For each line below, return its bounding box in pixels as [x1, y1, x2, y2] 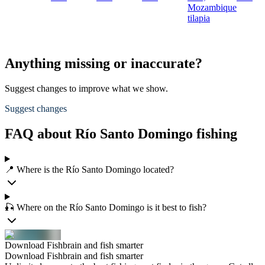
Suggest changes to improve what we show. [5, 83, 168, 94]
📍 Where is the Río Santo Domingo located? [5, 164, 174, 174]
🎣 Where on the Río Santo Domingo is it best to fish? [5, 202, 206, 212]
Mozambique [188, 2, 237, 13]
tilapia [188, 13, 210, 24]
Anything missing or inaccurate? [5, 56, 202, 72]
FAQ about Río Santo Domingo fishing [5, 126, 237, 142]
